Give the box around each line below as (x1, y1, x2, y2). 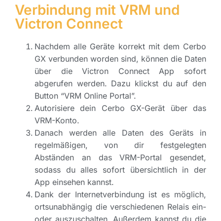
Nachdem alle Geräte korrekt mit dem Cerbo (35, 41, 206, 51)
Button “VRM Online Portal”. (35, 90, 136, 101)
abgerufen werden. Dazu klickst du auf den (35, 78, 206, 88)
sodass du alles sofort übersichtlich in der (35, 164, 206, 175)
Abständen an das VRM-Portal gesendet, (35, 152, 206, 162)
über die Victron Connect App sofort (35, 66, 206, 76)
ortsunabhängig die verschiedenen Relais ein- (35, 201, 206, 212)
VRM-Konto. (35, 115, 79, 125)
